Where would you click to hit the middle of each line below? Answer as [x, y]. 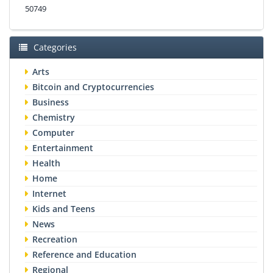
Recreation [55, 239]
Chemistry [54, 117]
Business [51, 102]
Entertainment [63, 147]
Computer [53, 132]
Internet [49, 193]
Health [46, 163]
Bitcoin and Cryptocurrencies [93, 87]
